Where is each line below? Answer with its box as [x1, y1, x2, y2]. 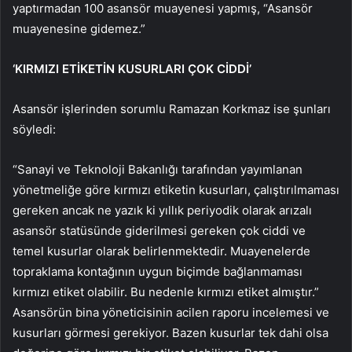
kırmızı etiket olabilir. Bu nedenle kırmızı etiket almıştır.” [13, 284, 319, 300]
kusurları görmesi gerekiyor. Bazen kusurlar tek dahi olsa [13, 325, 328, 341]
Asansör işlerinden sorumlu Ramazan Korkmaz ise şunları [13, 101, 331, 117]
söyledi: [13, 122, 56, 137]
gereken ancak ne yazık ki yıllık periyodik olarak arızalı [13, 203, 312, 218]
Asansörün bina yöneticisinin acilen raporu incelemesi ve [13, 305, 329, 321]
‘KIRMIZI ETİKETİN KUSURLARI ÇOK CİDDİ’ [13, 61, 251, 77]
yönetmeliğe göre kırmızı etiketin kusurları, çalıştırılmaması [13, 182, 339, 198]
